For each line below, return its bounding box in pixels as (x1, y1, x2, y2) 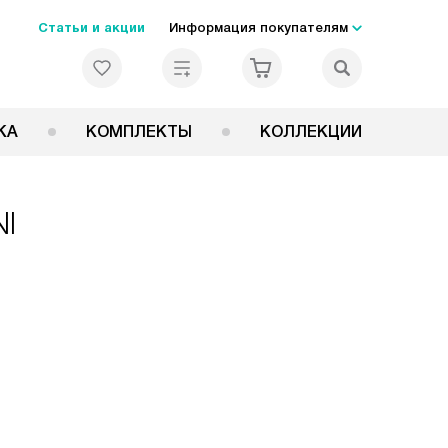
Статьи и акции (38, 20, 145, 35)
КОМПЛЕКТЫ (85, 123, 192, 140)
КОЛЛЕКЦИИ (260, 123, 362, 140)
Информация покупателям (169, 20, 348, 35)
